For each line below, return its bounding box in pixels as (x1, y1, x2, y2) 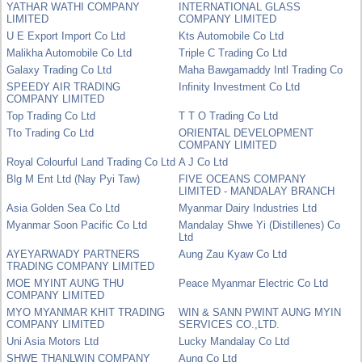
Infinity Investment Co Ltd (179, 80, 301, 93)
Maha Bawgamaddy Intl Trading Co (179, 63, 343, 76)
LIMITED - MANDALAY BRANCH (179, 184, 335, 197)
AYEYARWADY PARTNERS (6, 247, 141, 260)
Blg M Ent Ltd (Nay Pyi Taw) (6, 172, 141, 185)
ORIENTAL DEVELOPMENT (179, 126, 314, 139)
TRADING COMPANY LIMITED (6, 259, 155, 272)
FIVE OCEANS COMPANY (179, 172, 307, 185)
